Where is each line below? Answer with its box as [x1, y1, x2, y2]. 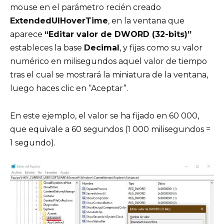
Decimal [84, 43, 119, 53]
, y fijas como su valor [119, 43, 202, 53]
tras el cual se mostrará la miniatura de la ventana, [10, 70, 208, 80]
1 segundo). [10, 137, 55, 147]
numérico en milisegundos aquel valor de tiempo [10, 56, 207, 66]
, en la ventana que [108, 16, 184, 26]
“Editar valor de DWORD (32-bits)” [44, 29, 191, 39]
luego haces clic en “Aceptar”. [10, 83, 128, 93]
